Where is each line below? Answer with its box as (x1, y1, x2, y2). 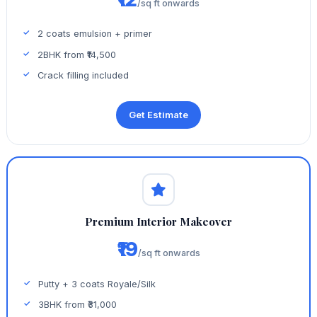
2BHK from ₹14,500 (38, 49, 117, 60)
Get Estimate (129, 108, 188, 120)
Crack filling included (38, 70, 129, 81)
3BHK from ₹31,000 (38, 299, 117, 311)
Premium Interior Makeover (85, 214, 232, 229)
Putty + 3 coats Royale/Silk (38, 278, 156, 289)
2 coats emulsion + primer (38, 28, 153, 40)
